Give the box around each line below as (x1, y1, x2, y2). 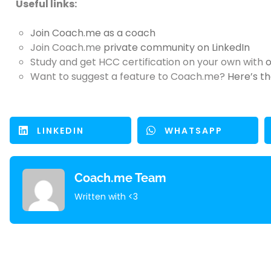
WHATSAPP (164, 124, 223, 137)
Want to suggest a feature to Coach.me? (30, 70, 227, 83)
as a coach (101, 26, 155, 40)
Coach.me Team (74, 171, 166, 186)
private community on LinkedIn (103, 41, 250, 54)
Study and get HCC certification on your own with (30, 55, 266, 69)
